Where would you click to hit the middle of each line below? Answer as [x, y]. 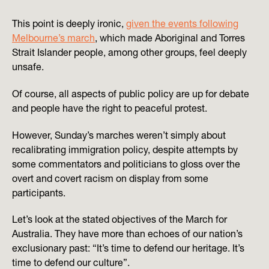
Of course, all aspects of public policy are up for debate [131, 93]
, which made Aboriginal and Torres [170, 38]
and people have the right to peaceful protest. [110, 108]
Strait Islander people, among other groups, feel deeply [129, 52]
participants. [39, 192]
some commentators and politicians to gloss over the [126, 164]
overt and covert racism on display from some [110, 178]
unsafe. [28, 66]
